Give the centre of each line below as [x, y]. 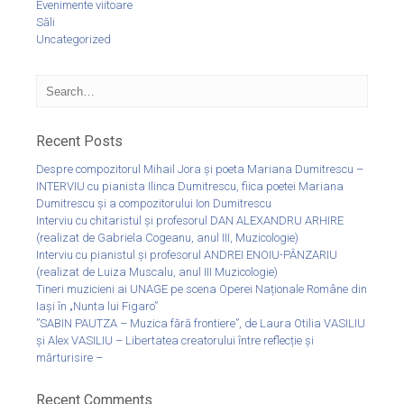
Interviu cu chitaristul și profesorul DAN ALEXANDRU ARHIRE [190, 221]
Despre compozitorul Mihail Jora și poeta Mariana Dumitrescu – [200, 170]
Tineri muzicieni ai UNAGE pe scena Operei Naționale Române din [202, 289]
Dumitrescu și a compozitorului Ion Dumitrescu [154, 204]
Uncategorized [73, 40]
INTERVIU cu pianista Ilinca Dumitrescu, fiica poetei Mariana [190, 187]
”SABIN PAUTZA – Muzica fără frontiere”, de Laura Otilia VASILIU [201, 324]
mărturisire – [69, 358]
